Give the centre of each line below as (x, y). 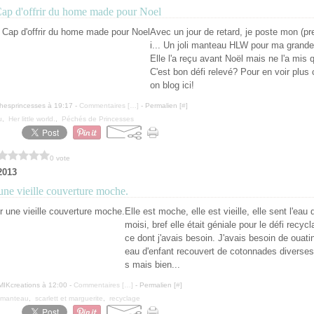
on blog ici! (172, 85)
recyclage (125, 298)
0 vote (60, 158)
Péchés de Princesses (98, 119)
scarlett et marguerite (69, 298)
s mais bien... (152, 265)
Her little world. (32, 119)
